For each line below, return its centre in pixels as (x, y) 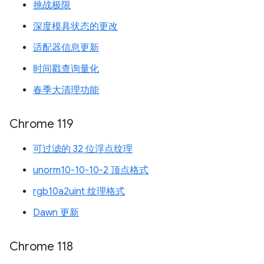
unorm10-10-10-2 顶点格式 (91, 170)
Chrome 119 (41, 124)
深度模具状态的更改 (75, 27)
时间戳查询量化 (66, 69)
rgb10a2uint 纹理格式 (79, 192)
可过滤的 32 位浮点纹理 (83, 149)
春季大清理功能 (66, 90)
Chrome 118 (41, 247)
